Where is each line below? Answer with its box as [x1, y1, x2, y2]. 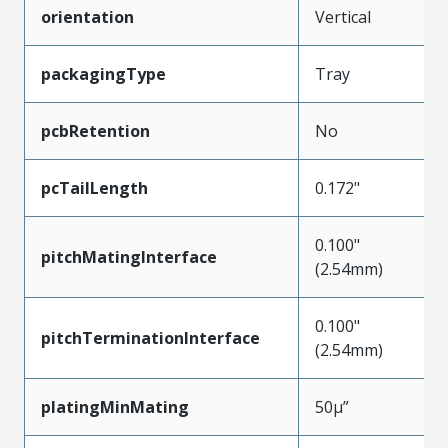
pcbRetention [41, 119, 150, 142]
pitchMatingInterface [41, 245, 217, 268]
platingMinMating [41, 395, 189, 418]
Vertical [315, 5, 371, 28]
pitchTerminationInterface [41, 326, 260, 349]
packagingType [41, 62, 166, 85]
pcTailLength [41, 176, 148, 199]
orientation [41, 5, 134, 28]
